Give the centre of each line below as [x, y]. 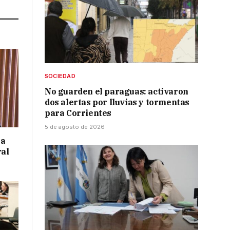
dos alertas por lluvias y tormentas [117, 102]
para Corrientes [78, 113]
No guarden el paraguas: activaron [117, 92]
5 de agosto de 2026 [75, 127]
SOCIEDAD [60, 76]
